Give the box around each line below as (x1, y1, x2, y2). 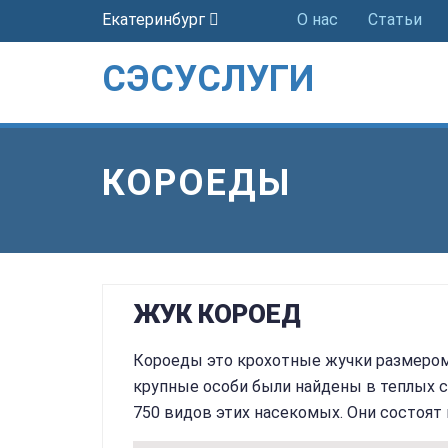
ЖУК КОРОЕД (133, 299, 301, 329)
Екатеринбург (102, 10, 209, 29)
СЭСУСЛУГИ (102, 58, 314, 100)
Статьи (368, 10, 422, 29)
